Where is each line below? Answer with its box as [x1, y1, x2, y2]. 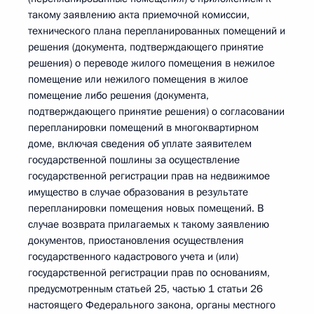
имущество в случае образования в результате [28, 185, 248, 199]
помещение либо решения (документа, [28, 88, 209, 102]
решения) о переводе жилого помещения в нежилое [28, 56, 275, 70]
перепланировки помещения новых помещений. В [28, 201, 264, 215]
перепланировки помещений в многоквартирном [28, 121, 259, 135]
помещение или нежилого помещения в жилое [28, 72, 248, 86]
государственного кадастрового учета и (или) [28, 250, 238, 264]
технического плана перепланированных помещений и [28, 24, 285, 38]
